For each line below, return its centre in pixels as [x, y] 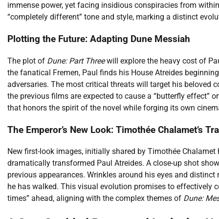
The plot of [27, 61]
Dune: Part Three [76, 61]
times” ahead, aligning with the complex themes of [95, 198]
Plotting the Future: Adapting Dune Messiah [99, 39]
